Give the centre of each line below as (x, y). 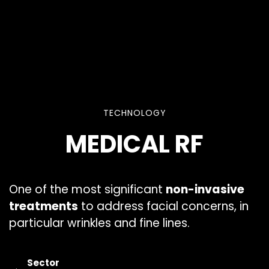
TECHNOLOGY (134, 113)
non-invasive (205, 189)
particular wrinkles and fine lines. (99, 223)
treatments (44, 206)
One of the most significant (87, 189)
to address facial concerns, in (163, 206)
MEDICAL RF (134, 144)
